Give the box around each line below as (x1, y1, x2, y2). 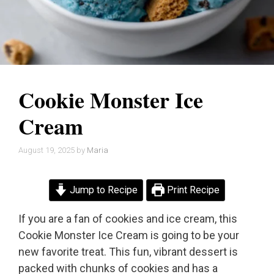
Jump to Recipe (67, 184, 138, 196)
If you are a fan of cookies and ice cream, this (18, 212, 237, 226)
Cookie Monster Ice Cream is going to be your (18, 229, 239, 242)
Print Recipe (165, 184, 220, 196)
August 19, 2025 (18, 146, 75, 155)
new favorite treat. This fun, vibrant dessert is (18, 245, 238, 259)
